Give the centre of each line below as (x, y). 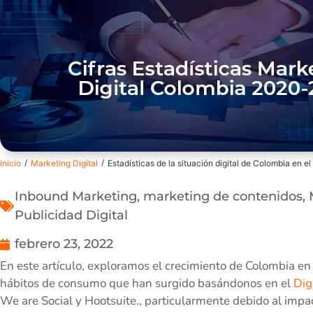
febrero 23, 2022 (64, 244)
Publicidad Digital (71, 216)
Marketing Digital (64, 163)
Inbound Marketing (76, 197)
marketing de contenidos (223, 197)
